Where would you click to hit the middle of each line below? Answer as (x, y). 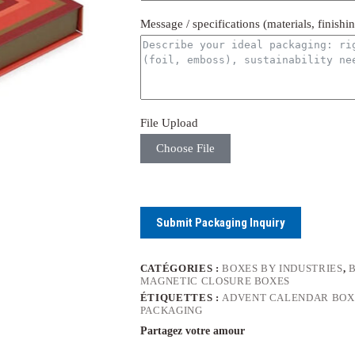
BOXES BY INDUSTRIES (282, 269)
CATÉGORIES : (181, 269)
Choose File (185, 149)
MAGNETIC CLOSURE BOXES (215, 281)
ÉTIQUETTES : (181, 298)
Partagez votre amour (192, 331)
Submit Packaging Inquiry (220, 223)
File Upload (169, 123)
